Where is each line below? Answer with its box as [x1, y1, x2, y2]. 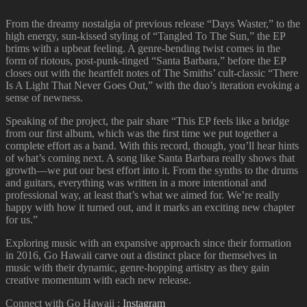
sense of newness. [5, 91, 83, 103]
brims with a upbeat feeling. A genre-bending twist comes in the [5, 42, 280, 54]
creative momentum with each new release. [5, 273, 191, 286]
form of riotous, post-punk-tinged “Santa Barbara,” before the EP [5, 54, 286, 66]
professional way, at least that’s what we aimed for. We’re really [5, 188, 280, 201]
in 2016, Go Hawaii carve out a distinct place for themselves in [5, 249, 277, 261]
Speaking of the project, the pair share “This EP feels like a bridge [5, 114, 289, 127]
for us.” [5, 213, 38, 225]
